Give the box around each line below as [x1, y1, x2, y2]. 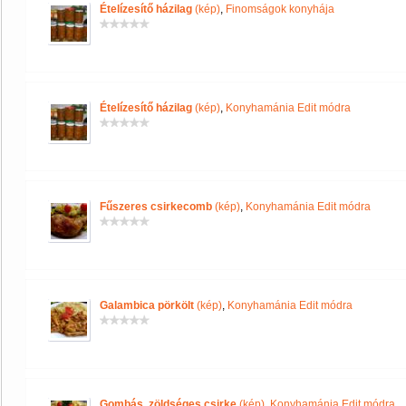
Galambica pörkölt [100, 299, 194, 312]
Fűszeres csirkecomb [100, 200, 212, 213]
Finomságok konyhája [226, 3, 334, 15]
